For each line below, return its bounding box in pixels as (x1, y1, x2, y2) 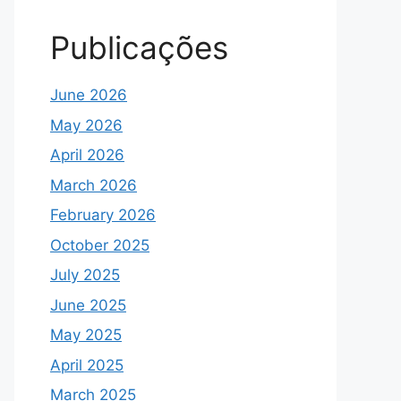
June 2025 (50, 295, 126, 314)
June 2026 (50, 86, 127, 104)
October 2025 (50, 235, 149, 254)
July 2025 (50, 266, 120, 284)
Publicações (50, 29, 228, 66)
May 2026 (50, 115, 123, 134)
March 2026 (50, 175, 137, 194)
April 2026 (50, 146, 124, 164)
